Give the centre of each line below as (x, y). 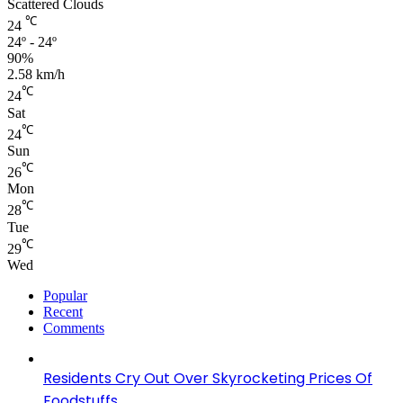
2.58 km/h (36, 75)
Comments (74, 327)
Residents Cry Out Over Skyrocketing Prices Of (208, 378)
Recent (63, 311)
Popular (65, 295)
